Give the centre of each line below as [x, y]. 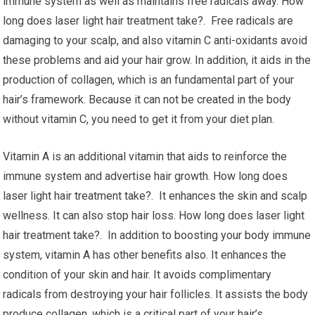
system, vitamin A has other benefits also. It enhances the [145, 255]
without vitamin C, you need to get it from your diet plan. [139, 119]
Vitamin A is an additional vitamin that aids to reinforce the [145, 156]
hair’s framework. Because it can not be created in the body [147, 99]
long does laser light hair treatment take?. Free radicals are [148, 21]
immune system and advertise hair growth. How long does [146, 176]
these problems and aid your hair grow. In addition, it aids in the [157, 60]
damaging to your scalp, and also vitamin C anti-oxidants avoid [155, 40]
